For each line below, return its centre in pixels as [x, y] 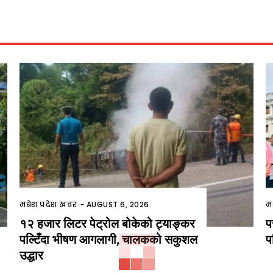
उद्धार [31, 255]
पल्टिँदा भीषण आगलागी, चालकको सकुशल [108, 239]
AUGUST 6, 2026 [118, 204]
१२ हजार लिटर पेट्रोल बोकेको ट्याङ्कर [107, 224]
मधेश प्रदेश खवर [48, 204]
